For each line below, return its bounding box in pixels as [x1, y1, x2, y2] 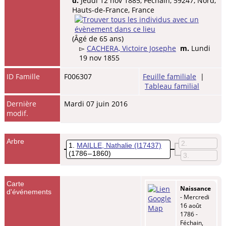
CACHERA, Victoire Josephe [87, 43, 176, 53]
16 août [180, 201, 201, 210]
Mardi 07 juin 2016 [64, 98, 128, 108]
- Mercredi [180, 192, 209, 201]
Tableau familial [145, 81, 199, 91]
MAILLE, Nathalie [77, 141, 133, 149]
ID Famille [7, 71, 40, 81]
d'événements [7, 187, 52, 196]
